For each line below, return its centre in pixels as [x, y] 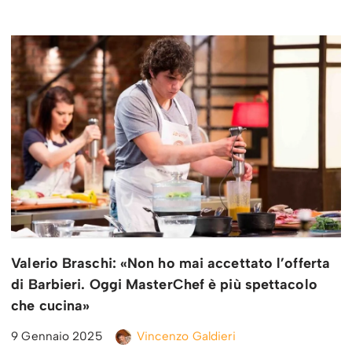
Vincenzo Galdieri [186, 336]
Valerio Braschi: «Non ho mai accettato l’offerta [171, 264]
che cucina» [51, 306]
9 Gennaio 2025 [57, 336]
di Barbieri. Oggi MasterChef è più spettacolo [164, 285]
